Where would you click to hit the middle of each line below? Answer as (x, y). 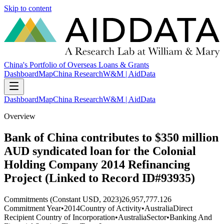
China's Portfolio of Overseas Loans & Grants (76, 65)
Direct (183, 208)
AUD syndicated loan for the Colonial (100, 151)
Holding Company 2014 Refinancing (97, 165)
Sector (156, 217)
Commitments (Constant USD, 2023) (63, 199)
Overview (20, 116)
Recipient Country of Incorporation (59, 217)
